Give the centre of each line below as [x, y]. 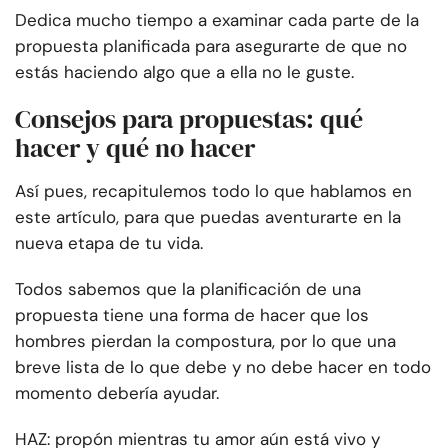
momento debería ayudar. [117, 393]
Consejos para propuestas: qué [189, 119]
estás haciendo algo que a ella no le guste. [184, 72]
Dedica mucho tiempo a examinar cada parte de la [217, 20]
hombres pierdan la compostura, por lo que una [205, 341]
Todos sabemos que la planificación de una [188, 289]
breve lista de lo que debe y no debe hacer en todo [223, 367]
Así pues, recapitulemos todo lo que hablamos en [213, 191]
